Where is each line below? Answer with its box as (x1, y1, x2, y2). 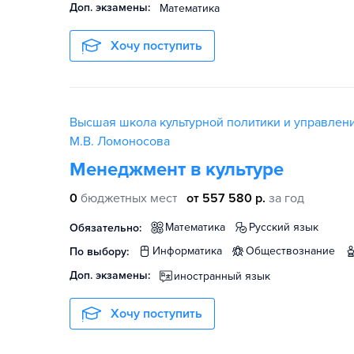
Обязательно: (70, 221, 141, 235)
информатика (160, 244, 222, 258)
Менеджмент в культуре (70, 158, 284, 181)
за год (269, 190, 304, 206)
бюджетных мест (81, 190, 177, 206)
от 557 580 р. (186, 190, 265, 206)
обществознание (254, 244, 335, 258)
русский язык (255, 220, 318, 234)
